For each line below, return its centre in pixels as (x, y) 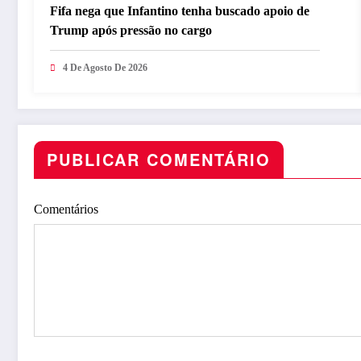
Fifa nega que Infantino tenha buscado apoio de (180, 10)
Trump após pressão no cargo (131, 30)
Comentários (66, 209)
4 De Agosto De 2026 (105, 67)
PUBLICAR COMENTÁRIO (159, 159)
